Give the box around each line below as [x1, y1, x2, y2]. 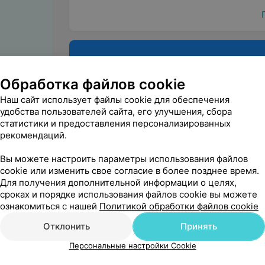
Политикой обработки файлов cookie [99, 201, 258, 212]
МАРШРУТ [173, 246, 216, 256]
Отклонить [43, 221, 90, 232]
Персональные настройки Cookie [69, 241, 196, 250]
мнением [83, 69, 132, 82]
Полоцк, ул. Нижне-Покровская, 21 [83, 225, 237, 237]
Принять [180, 221, 217, 232]
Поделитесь [83, 55, 148, 67]
